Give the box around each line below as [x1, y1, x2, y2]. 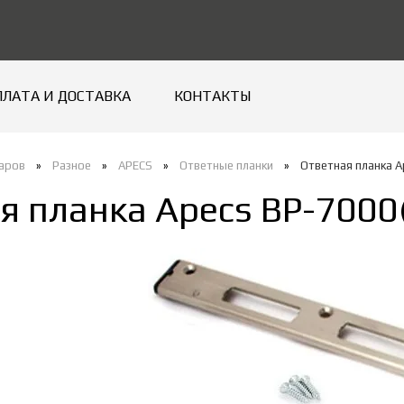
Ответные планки [179, 158, 273, 172]
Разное [52, 158, 91, 172]
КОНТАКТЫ [174, 87, 251, 105]
